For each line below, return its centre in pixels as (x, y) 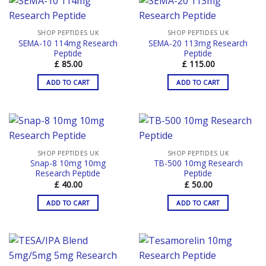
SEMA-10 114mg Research (68, 43)
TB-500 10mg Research (198, 163)
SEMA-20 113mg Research (198, 43)
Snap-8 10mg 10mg (68, 163)
